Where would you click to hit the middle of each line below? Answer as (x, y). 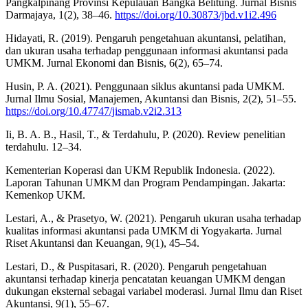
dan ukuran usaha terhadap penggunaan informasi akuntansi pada (147, 51)
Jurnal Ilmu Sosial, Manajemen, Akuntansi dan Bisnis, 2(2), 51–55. (151, 99)
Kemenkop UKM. (45, 195)
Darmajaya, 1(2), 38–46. (60, 15)
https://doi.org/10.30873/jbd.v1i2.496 (196, 15)
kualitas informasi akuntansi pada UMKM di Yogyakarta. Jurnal (144, 231)
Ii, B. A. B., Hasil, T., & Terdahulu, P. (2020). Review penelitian (145, 135)
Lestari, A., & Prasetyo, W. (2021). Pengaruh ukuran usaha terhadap (153, 219)
